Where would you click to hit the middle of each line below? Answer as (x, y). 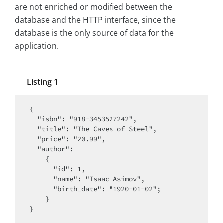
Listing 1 (43, 82)
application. (37, 46)
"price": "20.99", (33, 139)
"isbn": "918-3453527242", (33, 119)
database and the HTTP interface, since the (95, 20)
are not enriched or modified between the (94, 7)
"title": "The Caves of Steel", (33, 129)
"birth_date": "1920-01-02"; (41, 189)
